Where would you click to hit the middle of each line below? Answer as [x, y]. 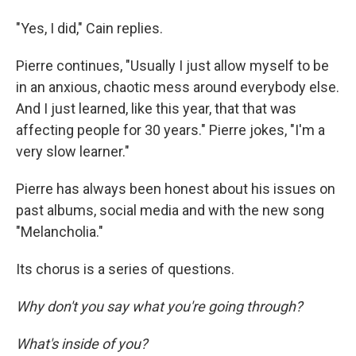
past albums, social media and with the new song [170, 210]
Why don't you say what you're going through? [159, 306]
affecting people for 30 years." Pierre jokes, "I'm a [170, 130]
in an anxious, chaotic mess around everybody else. [178, 87]
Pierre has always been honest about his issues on [176, 188]
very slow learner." [73, 151]
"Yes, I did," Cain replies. [89, 28]
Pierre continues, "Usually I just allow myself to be [172, 65]
